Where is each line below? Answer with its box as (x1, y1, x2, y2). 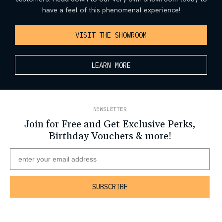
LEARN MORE (91, 60, 131, 70)
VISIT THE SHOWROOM (75, 30, 147, 40)
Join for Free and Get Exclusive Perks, (24, 117, 196, 131)
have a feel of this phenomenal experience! (42, 5, 180, 14)
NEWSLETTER (93, 105, 127, 112)
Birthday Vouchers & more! (48, 129, 171, 143)
